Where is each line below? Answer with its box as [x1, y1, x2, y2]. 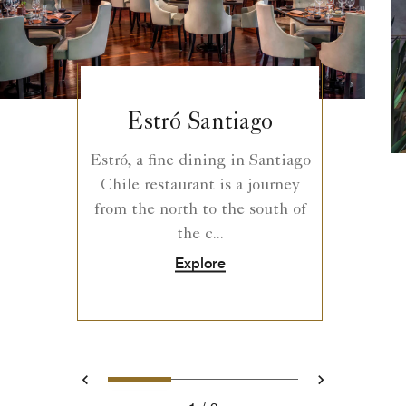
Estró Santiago [127, 111, 273, 136]
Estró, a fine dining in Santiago [89, 152, 311, 169]
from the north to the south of [93, 201, 306, 218]
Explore [174, 254, 226, 272]
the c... [176, 226, 224, 243]
